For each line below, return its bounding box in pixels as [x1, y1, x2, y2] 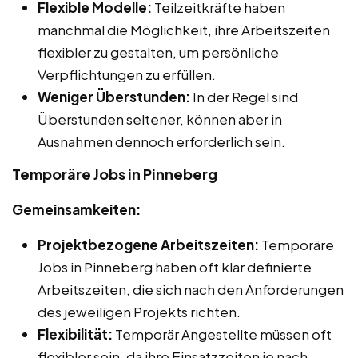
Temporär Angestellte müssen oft [113, 325, 332, 343]
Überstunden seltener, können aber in [38, 110, 282, 128]
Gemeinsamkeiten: [12, 201, 141, 218]
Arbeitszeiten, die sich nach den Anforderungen [38, 280, 344, 298]
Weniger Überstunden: [38, 88, 190, 105]
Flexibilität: [38, 325, 113, 343]
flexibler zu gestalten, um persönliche [38, 43, 279, 61]
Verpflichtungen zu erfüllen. [38, 66, 216, 83]
